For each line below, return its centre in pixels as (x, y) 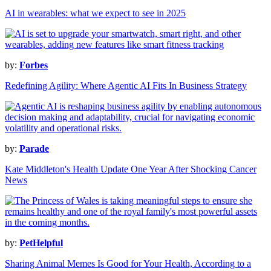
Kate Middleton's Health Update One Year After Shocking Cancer (131, 169)
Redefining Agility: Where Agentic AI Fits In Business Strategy (126, 86)
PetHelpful (41, 243)
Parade (34, 149)
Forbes (34, 65)
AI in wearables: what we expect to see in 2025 (95, 13)
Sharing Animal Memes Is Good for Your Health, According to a (128, 264)
